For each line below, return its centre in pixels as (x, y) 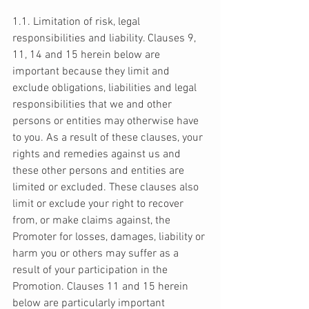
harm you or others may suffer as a (97, 254)
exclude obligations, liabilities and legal (106, 89)
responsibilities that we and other (93, 105)
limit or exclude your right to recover (99, 205)
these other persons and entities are (100, 171)
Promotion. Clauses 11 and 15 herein (102, 287)
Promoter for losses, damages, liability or (110, 238)
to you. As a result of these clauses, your (109, 138)
